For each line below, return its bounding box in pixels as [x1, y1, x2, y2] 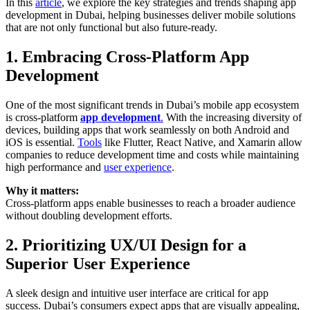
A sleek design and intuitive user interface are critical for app [6, 287, 268, 299]
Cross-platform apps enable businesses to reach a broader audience [6, 197, 295, 210]
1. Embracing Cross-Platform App [6, 48, 249, 66]
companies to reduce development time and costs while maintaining [6, 149, 299, 161]
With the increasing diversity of [163, 111, 302, 124]
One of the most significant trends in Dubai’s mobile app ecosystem [6, 99, 299, 111]
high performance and [6, 161, 104, 174]
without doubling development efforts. [6, 210, 172, 222]
